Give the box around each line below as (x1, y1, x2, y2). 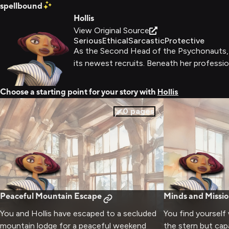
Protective (165, 36, 204, 45)
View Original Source (74, 26, 149, 35)
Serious (74, 36, 102, 45)
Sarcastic (128, 36, 165, 45)
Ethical (102, 36, 128, 45)
